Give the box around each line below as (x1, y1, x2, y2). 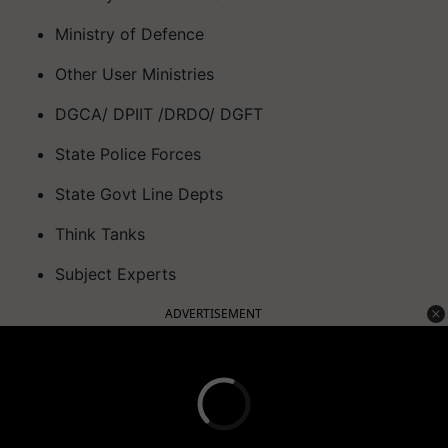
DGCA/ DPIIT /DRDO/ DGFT (55, 103, 263, 124)
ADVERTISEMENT (165, 304, 262, 322)
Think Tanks (55, 223, 145, 244)
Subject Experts (55, 263, 176, 284)
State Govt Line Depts (55, 183, 223, 204)
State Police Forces (55, 143, 201, 164)
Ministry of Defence (55, 23, 204, 44)
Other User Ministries (55, 63, 214, 84)
